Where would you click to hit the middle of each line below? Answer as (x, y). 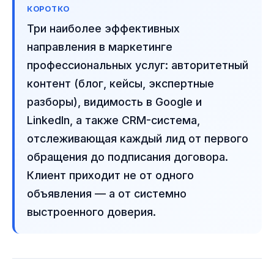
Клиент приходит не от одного (110, 175)
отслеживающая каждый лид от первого (138, 139)
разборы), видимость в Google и (114, 102)
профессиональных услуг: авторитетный (138, 65)
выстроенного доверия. (91, 212)
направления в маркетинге (100, 47)
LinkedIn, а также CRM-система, (113, 120)
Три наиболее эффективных (103, 28)
